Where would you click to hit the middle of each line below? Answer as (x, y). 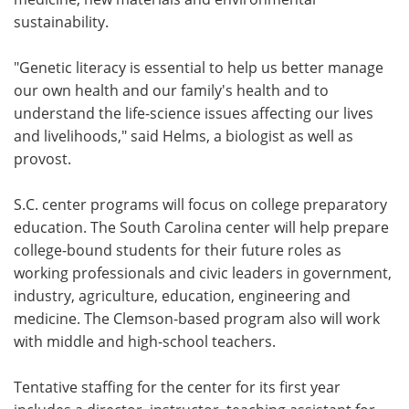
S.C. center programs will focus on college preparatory (200, 204)
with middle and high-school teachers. (145, 341)
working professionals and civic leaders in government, (203, 273)
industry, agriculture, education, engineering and (182, 295)
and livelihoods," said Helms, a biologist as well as (184, 136)
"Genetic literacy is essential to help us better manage (199, 67)
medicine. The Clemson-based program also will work (197, 318)
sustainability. (61, 21)
